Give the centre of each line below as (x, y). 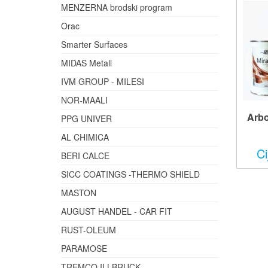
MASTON (79, 193)
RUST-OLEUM (89, 230)
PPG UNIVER (86, 118)
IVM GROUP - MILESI (103, 81)
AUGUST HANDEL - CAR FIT (117, 211)
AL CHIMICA (85, 137)
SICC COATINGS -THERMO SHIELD (130, 174)
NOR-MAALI (84, 100)
